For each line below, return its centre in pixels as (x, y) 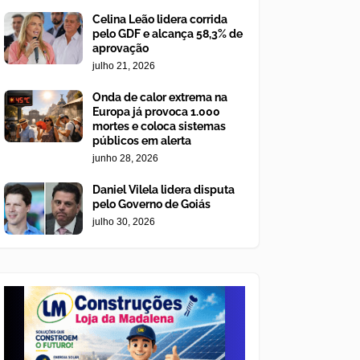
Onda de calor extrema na (160, 98)
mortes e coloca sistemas (159, 127)
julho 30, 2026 (124, 222)
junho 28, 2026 (125, 159)
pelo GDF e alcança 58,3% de (168, 34)
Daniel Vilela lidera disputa (164, 190)
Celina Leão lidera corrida (160, 20)
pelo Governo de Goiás (151, 205)
